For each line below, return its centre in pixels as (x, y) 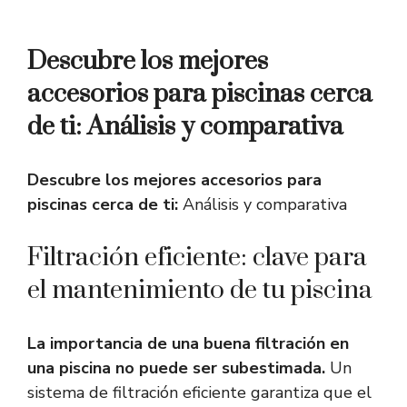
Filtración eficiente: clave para (197, 258)
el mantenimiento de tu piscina (200, 291)
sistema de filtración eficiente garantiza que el (199, 393)
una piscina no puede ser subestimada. (176, 368)
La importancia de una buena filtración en (188, 344)
